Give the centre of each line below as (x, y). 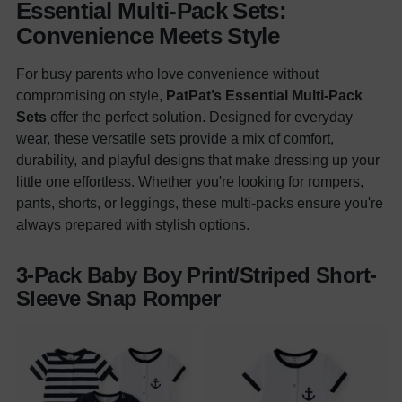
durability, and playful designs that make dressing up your (198, 160)
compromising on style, (91, 96)
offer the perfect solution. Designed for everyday (200, 117)
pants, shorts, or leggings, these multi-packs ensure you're (200, 203)
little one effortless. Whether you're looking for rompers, (190, 182)
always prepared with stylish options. (133, 225)
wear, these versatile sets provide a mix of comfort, (175, 139)
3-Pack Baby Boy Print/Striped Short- (197, 275)
